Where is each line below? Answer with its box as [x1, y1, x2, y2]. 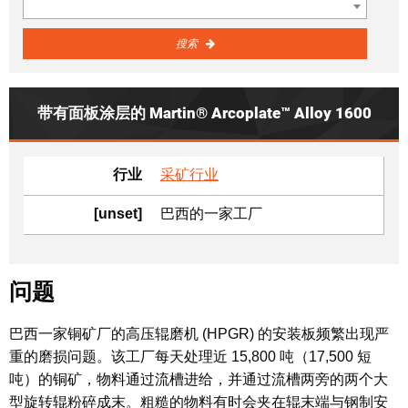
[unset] [94, 206, 142, 222]
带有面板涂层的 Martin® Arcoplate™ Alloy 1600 [36, 104, 372, 123]
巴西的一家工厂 [160, 206, 262, 222]
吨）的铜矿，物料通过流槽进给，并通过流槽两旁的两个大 [9, 371, 388, 387]
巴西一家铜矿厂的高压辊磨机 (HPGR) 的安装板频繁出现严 [9, 325, 389, 342]
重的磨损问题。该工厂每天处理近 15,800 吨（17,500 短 [9, 348, 372, 364]
